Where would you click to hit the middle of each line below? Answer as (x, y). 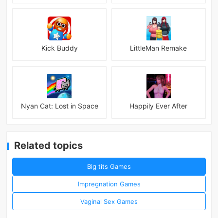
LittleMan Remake (159, 48)
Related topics (49, 146)
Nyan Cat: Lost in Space (59, 106)
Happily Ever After (159, 106)
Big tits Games (109, 166)
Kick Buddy (59, 48)
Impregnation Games (109, 184)
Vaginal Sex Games (109, 201)
